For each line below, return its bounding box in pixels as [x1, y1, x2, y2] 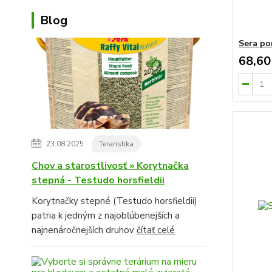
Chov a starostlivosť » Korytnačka [32, 159, 189, 173]
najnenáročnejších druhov [32, 224, 137, 237]
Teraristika [99, 139, 134, 149]
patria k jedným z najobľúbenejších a [32, 209, 180, 222]
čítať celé [137, 224, 175, 237]
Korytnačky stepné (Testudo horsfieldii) [32, 195, 197, 208]
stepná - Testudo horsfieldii [32, 174, 165, 188]
